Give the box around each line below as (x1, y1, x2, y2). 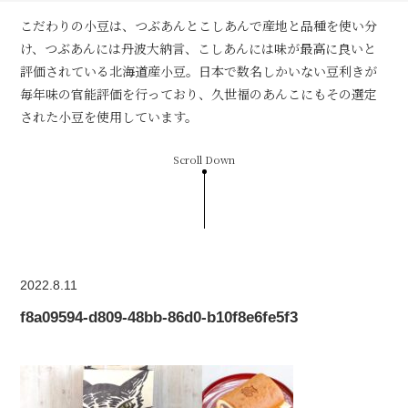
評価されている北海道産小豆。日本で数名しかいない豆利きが (20, 61, 378, 80)
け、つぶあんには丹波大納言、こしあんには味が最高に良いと (20, 38, 377, 57)
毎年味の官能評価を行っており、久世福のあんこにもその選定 (20, 84, 378, 103)
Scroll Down (173, 151, 235, 167)
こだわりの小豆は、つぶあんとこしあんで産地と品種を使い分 (20, 15, 378, 35)
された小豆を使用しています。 (20, 107, 199, 126)
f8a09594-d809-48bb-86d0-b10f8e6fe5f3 (20, 308, 299, 326)
